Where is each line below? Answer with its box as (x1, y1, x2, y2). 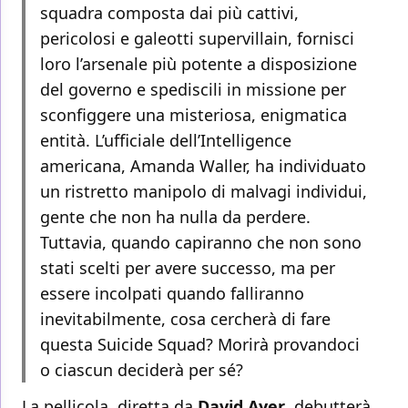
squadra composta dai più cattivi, (40, 2, 299, 25)
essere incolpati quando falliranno (40, 282, 304, 305)
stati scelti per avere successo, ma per (40, 257, 335, 280)
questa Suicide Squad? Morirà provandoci (40, 333, 360, 356)
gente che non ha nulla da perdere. (40, 206, 311, 229)
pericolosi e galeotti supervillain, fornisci (40, 27, 354, 50)
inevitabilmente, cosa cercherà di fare (40, 308, 331, 331)
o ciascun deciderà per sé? (40, 359, 243, 382)
